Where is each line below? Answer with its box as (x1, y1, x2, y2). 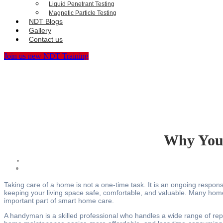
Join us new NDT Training (4, 52, 89, 61)
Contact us (29, 35, 63, 44)
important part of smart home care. (4, 196, 114, 205)
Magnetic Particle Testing (49, 9, 116, 17)
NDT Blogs (29, 17, 63, 26)
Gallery (29, 26, 51, 35)
